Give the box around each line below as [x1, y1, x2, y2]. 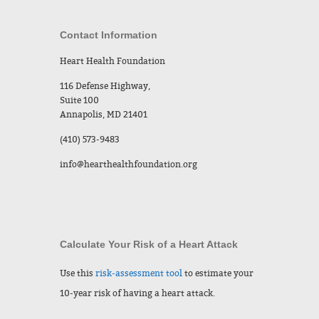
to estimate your [182, 268, 253, 278]
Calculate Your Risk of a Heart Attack [60, 239, 238, 250]
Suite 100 [60, 95, 99, 105]
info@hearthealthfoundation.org [60, 159, 197, 169]
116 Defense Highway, [60, 81, 150, 91]
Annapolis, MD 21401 [60, 110, 147, 120]
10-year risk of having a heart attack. [60, 288, 215, 298]
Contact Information [60, 29, 157, 41]
